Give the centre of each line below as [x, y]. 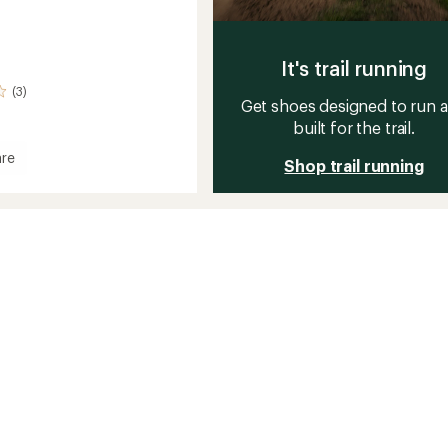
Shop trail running [354, 165]
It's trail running [354, 67]
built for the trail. [354, 127]
